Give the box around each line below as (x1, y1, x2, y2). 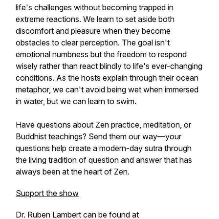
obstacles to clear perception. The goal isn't (16, 38, 170, 47)
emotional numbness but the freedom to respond (16, 49, 187, 59)
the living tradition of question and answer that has (16, 155, 192, 165)
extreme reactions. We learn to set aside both (16, 14, 175, 24)
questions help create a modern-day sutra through (16, 143, 192, 153)
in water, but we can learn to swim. (16, 96, 136, 106)
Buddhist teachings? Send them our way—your (16, 131, 181, 141)
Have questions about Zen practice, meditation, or (16, 120, 191, 130)
